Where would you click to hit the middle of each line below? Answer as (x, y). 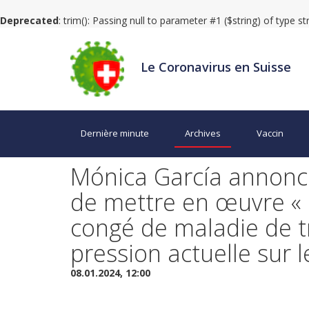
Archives (203, 133)
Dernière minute (115, 133)
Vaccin (270, 133)
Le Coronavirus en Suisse (216, 67)
